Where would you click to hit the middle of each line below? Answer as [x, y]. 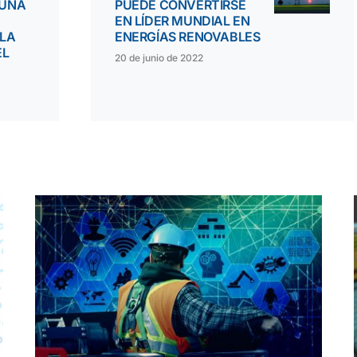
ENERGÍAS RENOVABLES [188, 37]
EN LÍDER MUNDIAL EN [182, 21]
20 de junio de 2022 [159, 58]
